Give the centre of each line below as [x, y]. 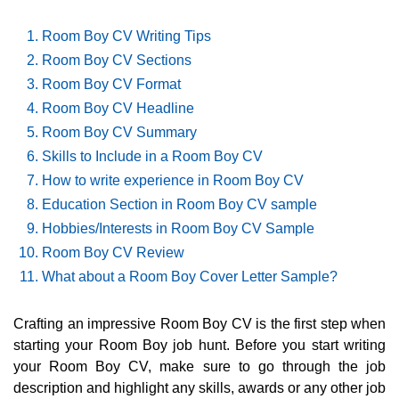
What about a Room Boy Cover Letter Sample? [190, 277]
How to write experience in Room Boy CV [173, 181]
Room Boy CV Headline [118, 109]
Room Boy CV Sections [117, 61]
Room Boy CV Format [111, 85]
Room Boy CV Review [113, 253]
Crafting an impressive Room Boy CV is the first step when [199, 324]
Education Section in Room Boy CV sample [179, 205]
